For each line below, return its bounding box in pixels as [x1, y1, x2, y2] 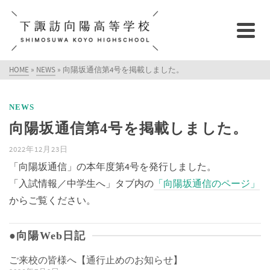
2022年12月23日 [9, 144, 68, 154]
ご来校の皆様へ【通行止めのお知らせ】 [9, 254, 183, 266]
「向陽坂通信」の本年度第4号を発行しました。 [9, 160, 216, 172]
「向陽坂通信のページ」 [154, 177, 260, 189]
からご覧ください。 [9, 194, 96, 206]
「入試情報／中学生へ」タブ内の [9, 177, 154, 189]
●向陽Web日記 [9, 230, 86, 242]
